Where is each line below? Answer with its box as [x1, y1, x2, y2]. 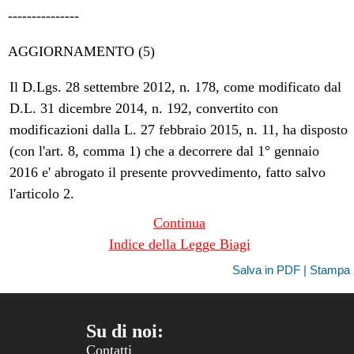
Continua [153, 214, 205, 231]
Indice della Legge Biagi [108, 235, 250, 252]
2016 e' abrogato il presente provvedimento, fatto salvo [9, 164, 326, 180]
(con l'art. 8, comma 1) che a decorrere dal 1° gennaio [9, 142, 320, 159]
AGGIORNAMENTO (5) [8, 43, 156, 59]
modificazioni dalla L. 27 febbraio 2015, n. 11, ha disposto [9, 121, 348, 137]
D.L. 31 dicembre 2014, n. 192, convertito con [9, 100, 279, 116]
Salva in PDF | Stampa [232, 262, 350, 277]
